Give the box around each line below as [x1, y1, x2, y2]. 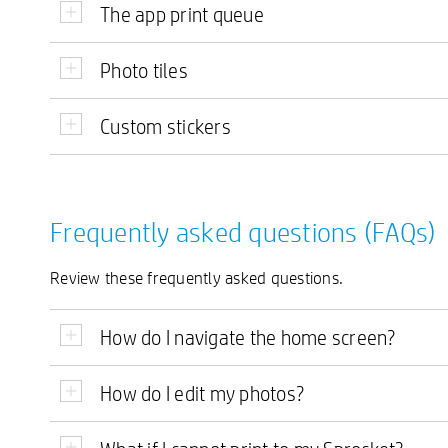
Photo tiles [100, 58, 188, 84]
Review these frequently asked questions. [50, 267, 343, 289]
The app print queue [100, 2, 264, 28]
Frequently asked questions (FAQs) [50, 215, 437, 250]
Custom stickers [100, 114, 231, 140]
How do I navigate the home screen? [100, 325, 396, 351]
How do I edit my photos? [100, 381, 304, 407]
